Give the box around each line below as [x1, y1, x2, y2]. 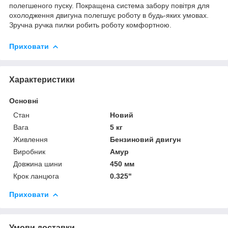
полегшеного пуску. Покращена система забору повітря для [9, 1, 210, 10]
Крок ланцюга [13, 172, 59, 180]
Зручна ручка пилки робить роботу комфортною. [9, 20, 172, 29]
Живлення [13, 135, 48, 144]
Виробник [13, 147, 45, 156]
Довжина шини [13, 159, 62, 168]
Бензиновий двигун [110, 135, 181, 144]
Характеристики [9, 75, 75, 84]
